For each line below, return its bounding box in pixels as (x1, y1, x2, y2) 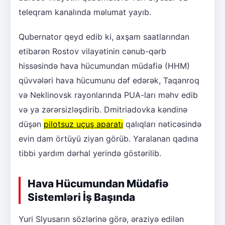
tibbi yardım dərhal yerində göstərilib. (19, 148, 161, 158)
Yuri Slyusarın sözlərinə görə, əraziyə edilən (19, 213, 184, 224)
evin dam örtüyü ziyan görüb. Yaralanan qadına (19, 133, 198, 144)
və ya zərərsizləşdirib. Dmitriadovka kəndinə (19, 104, 187, 115)
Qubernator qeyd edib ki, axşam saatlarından (19, 31, 189, 42)
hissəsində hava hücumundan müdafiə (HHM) (19, 60, 190, 71)
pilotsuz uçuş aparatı (44, 119, 123, 129)
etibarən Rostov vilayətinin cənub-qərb (19, 46, 166, 56)
